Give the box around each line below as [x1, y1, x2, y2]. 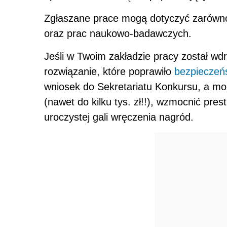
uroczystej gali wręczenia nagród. [44, 111, 194, 123]
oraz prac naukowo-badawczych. [44, 28, 192, 40]
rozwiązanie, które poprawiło [44, 66, 174, 78]
